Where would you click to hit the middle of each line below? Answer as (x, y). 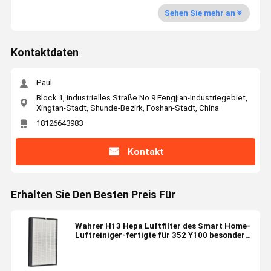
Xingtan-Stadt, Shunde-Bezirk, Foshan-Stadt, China (127, 108)
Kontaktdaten (44, 53)
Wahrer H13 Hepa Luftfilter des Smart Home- (162, 226)
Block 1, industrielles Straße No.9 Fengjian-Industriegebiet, (142, 97)
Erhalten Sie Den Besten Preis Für (93, 195)
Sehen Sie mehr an (200, 13)
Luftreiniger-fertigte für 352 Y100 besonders (162, 235)
